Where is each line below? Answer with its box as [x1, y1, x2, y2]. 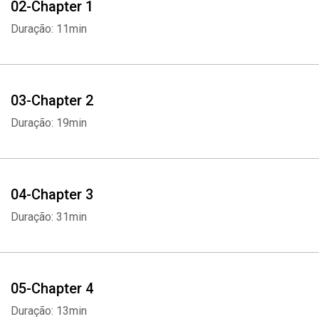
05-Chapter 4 [11, 280, 93, 297]
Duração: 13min [11, 304, 87, 318]
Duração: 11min [11, 22, 87, 36]
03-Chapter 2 [11, 92, 93, 109]
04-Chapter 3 [11, 186, 93, 203]
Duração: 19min [11, 116, 87, 130]
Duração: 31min [11, 210, 87, 224]
